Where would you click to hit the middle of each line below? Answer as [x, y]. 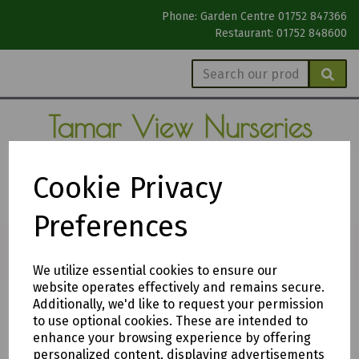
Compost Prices [101, 321]
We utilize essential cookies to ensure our [155, 270]
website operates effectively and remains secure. [179, 287]
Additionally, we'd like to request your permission [179, 304]
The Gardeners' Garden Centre [179, 205]
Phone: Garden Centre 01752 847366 [254, 16]
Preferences [111, 226]
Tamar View [125, 127]
